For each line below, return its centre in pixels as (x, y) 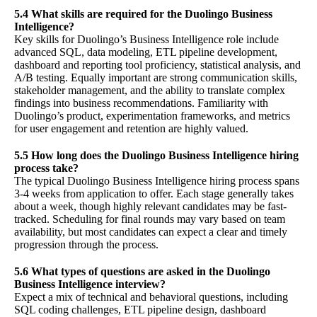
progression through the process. (86, 245)
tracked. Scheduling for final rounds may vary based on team (150, 219)
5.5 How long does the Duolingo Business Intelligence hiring (156, 156)
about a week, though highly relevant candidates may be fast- (150, 207)
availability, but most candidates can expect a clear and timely (151, 232)
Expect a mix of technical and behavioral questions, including (151, 297)
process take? (46, 168)
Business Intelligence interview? (90, 284)
